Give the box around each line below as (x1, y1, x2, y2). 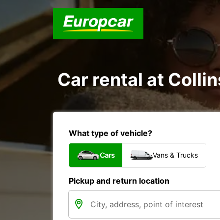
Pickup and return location (69, 176, 169, 186)
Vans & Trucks (153, 151, 198, 159)
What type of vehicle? (69, 128, 152, 138)
